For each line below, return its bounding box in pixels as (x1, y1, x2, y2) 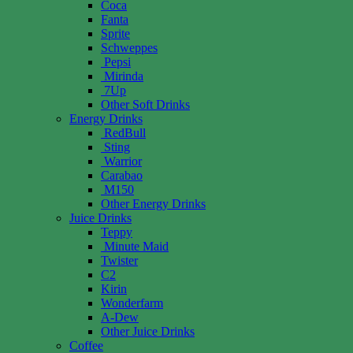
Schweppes (101, 40, 158, 54)
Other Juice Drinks (101, 324, 195, 338)
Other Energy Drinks (101, 196, 206, 210)
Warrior (104, 154, 142, 168)
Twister (101, 253, 138, 267)
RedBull (104, 125, 146, 139)
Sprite (101, 26, 130, 40)
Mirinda (104, 69, 143, 83)
